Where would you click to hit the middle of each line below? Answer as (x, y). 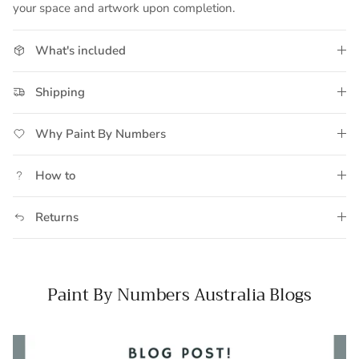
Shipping (60, 92)
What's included (81, 50)
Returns (57, 217)
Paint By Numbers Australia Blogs (179, 294)
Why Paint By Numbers (101, 133)
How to (55, 175)
